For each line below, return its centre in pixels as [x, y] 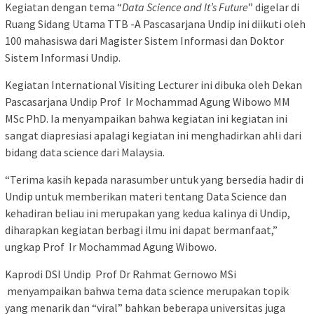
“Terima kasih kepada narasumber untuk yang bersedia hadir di [154, 179]
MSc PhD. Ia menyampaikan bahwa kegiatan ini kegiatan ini [146, 118]
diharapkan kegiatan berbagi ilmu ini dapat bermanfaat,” [141, 230]
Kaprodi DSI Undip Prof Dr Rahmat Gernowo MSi [121, 274]
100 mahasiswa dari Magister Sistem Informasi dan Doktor [144, 40]
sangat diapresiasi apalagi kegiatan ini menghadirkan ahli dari [153, 135]
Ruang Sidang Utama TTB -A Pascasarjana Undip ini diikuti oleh [155, 23]
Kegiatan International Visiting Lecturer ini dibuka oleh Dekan [153, 84]
